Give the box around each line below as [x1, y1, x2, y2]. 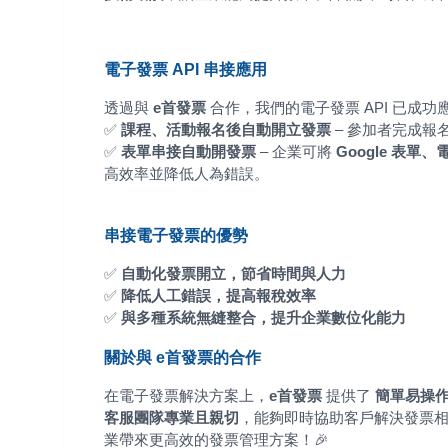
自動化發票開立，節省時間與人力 [121, 266, 346, 282]
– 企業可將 [256, 144, 336, 160]
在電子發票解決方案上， [104, 388, 269, 404]
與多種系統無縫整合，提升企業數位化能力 [121, 310, 406, 326]
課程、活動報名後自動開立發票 [121, 122, 331, 138]
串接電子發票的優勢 [104, 227, 248, 244]
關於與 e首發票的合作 [104, 349, 261, 366]
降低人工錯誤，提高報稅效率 [121, 288, 316, 304]
